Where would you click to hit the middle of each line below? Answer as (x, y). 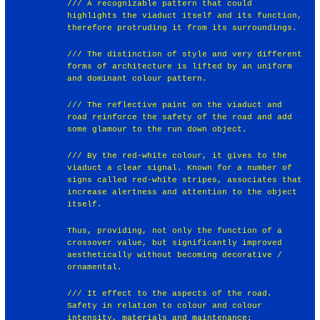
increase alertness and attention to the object (182, 192)
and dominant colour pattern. (137, 78)
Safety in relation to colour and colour (165, 305)
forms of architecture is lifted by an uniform (180, 66)
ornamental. (95, 267)
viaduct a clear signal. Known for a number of (180, 167)
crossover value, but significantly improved (175, 242)
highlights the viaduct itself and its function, (185, 15)
